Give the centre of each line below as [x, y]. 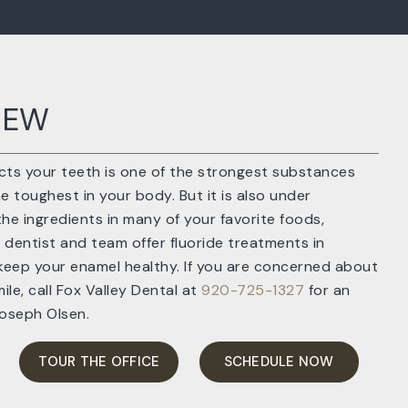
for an [327, 290]
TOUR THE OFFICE [99, 362]
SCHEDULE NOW [279, 362]
